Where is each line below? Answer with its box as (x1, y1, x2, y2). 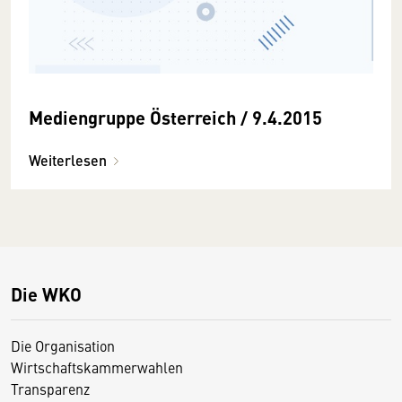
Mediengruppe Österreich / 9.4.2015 (29, 103, 322, 130)
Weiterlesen (29, 149, 107, 170)
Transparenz (11, 378, 90, 398)
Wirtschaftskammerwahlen (11, 356, 183, 377)
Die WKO (11, 280, 82, 307)
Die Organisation (11, 335, 115, 355)
